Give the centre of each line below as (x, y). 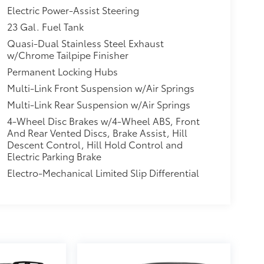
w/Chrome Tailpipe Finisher (67, 55)
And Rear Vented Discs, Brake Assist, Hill (97, 133)
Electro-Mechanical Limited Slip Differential (103, 173)
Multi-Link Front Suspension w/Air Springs (100, 88)
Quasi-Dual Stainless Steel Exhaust (85, 43)
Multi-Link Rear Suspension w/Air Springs (98, 104)
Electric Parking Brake (54, 156)
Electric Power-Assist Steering (73, 10)
